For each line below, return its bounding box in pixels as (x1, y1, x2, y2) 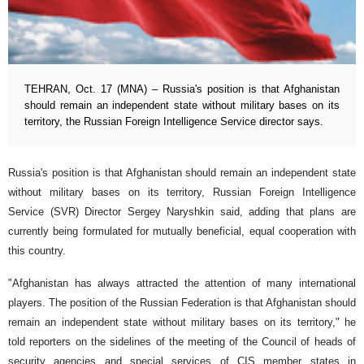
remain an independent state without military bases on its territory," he (8, 316, 356, 329)
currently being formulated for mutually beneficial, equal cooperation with (8, 225, 356, 238)
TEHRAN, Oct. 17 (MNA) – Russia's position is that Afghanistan (24, 83, 340, 96)
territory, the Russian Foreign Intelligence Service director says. (24, 115, 323, 128)
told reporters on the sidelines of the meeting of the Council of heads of (8, 336, 356, 349)
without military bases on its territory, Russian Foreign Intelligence (8, 186, 356, 199)
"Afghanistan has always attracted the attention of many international (8, 277, 356, 290)
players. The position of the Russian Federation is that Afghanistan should (8, 297, 356, 310)
